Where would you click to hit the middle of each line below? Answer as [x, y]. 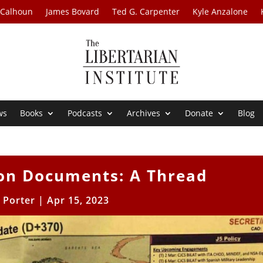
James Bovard [73, 11]
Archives [144, 113]
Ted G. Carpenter [146, 11]
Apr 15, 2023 [78, 200]
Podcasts [85, 113]
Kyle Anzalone [220, 11]
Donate [199, 113]
